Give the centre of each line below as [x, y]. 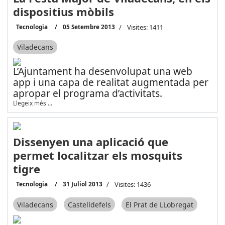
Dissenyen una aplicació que [90, 142]
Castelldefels [89, 204]
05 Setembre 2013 [89, 26]
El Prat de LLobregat [159, 204]
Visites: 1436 [132, 185]
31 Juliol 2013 [82, 184]
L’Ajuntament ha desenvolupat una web [102, 71]
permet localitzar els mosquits [97, 155]
